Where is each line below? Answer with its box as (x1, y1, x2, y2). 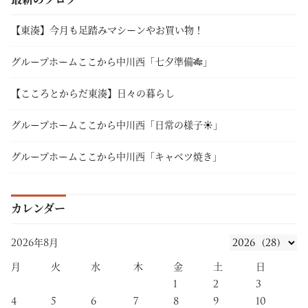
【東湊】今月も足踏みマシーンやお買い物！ (10, 22, 203, 38)
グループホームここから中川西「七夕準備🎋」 (10, 54, 222, 69)
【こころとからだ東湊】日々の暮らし (10, 85, 175, 101)
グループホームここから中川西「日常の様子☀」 (10, 117, 223, 133)
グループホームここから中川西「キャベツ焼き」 (10, 148, 222, 164)
